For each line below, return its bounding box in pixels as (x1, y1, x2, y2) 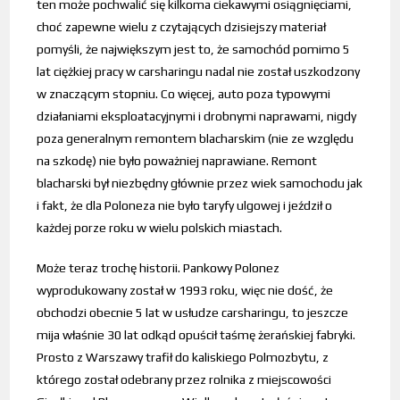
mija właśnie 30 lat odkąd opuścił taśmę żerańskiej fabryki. (37, 327, 356, 342)
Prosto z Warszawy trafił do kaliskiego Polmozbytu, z (37, 349, 329, 364)
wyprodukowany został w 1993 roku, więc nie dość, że (37, 282, 334, 297)
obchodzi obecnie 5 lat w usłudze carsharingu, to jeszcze (37, 304, 349, 320)
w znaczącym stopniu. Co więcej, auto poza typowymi (37, 86, 331, 101)
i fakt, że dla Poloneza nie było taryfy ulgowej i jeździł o (37, 197, 333, 212)
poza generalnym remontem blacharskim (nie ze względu (37, 130, 354, 146)
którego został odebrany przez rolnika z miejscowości (37, 371, 332, 387)
